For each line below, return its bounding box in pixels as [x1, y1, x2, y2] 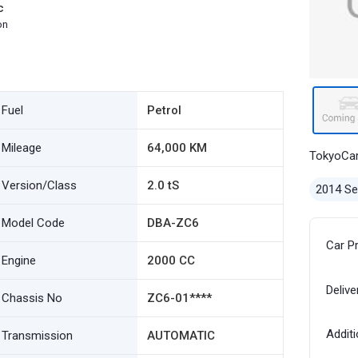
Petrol [146, 103, 181, 117]
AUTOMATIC [146, 328, 215, 343]
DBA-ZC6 [146, 216, 199, 230]
